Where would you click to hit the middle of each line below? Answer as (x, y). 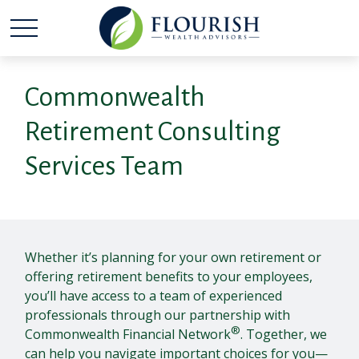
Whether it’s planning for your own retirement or (173, 257)
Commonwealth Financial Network (128, 334)
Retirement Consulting (153, 131)
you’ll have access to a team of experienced (154, 296)
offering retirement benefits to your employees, (169, 276)
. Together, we (284, 334)
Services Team (105, 166)
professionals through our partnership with (158, 315)
